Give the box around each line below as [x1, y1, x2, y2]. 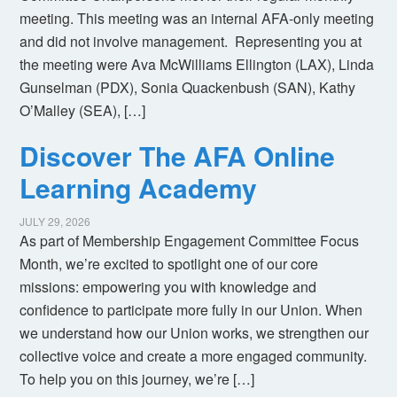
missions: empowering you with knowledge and [19, 276, 317, 298]
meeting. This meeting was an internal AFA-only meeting [19, 8, 375, 29]
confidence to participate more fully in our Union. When [19, 300, 363, 321]
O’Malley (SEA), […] [19, 100, 146, 121]
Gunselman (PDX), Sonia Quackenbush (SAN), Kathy [19, 77, 356, 98]
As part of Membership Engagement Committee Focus [19, 230, 360, 252]
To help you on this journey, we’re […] [19, 369, 255, 390]
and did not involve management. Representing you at [19, 31, 362, 52]
